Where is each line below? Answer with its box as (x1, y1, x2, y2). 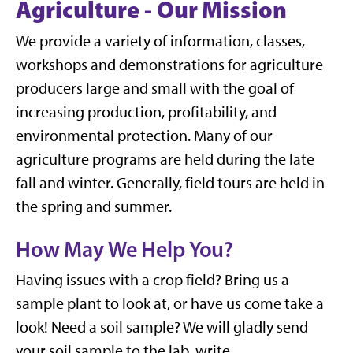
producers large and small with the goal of (16, 78, 294, 98)
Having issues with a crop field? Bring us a (16, 269, 289, 289)
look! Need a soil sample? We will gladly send (16, 317, 308, 336)
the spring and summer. (16, 196, 172, 216)
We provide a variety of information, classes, (16, 31, 305, 50)
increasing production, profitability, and (16, 102, 277, 121)
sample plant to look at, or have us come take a (16, 293, 324, 313)
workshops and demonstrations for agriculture (16, 54, 323, 74)
